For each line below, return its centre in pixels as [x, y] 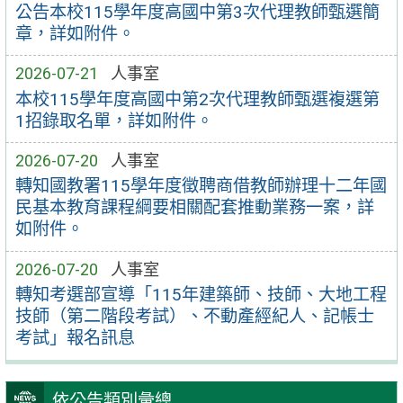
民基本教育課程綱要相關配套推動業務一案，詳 [194, 208]
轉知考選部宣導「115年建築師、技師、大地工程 [201, 295]
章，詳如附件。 [75, 33]
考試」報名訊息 [75, 338]
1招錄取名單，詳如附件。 [114, 121]
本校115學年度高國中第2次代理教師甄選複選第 [197, 99]
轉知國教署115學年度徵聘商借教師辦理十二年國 [201, 186]
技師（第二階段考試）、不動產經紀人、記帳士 [194, 317]
